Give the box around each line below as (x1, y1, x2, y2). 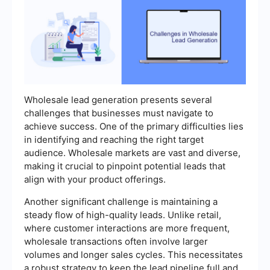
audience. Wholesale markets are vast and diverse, (24, 147, 240, 159)
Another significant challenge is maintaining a (24, 196, 218, 208)
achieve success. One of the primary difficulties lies (24, 121, 243, 133)
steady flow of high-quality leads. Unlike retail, (24, 209, 221, 221)
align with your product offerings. (24, 174, 166, 186)
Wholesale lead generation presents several (24, 94, 212, 106)
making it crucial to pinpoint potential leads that (24, 160, 225, 172)
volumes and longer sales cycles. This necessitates (24, 249, 243, 261)
